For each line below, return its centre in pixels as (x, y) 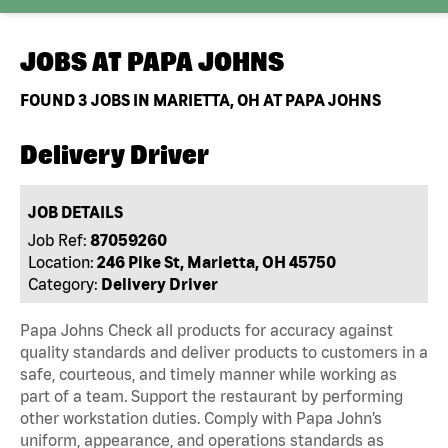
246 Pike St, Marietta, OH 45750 (217, 261)
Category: (63, 283)
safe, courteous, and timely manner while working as (208, 373)
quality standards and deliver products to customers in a (224, 351)
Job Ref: (58, 239)
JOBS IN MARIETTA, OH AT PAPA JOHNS (234, 99)
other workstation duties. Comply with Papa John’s (201, 417)
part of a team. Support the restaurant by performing (211, 395)
